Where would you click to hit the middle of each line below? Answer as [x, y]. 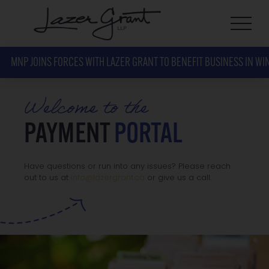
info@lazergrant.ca [107, 178]
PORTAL [148, 135]
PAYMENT [69, 135]
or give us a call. [178, 178]
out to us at [47, 178]
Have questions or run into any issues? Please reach [127, 167]
